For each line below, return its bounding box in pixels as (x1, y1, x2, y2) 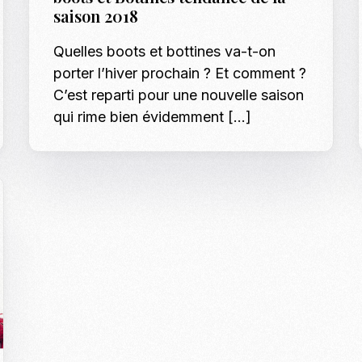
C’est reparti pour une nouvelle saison (53, 86, 304, 103)
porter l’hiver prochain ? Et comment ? (53, 64, 306, 82)
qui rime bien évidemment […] (53, 107, 251, 125)
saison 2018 (53, 4, 138, 27)
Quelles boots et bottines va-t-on (53, 42, 276, 60)
